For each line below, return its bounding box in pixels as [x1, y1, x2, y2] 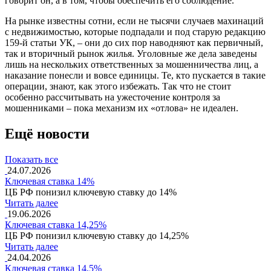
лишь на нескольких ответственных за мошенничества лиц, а [5, 59, 258, 70]
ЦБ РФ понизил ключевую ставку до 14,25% [5, 230, 189, 241]
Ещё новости [5, 125, 90, 142]
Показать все [5, 154, 58, 165]
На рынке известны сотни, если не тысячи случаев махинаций [5, 15, 264, 26]
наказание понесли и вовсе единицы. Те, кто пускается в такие [5, 70, 266, 80]
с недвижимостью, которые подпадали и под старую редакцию [5, 26, 266, 37]
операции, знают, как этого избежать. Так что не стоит [5, 80, 231, 91]
